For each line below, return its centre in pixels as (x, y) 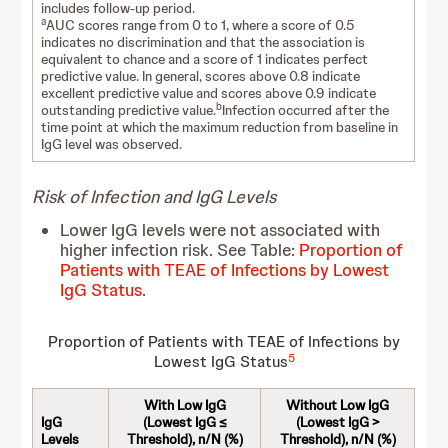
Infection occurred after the (306, 110)
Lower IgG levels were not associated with (220, 230)
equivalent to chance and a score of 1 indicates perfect (205, 59)
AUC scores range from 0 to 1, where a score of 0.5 (201, 25)
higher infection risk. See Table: (180, 250)
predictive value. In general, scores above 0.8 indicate (201, 76)
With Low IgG (184, 405)
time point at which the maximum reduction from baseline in (220, 127)
